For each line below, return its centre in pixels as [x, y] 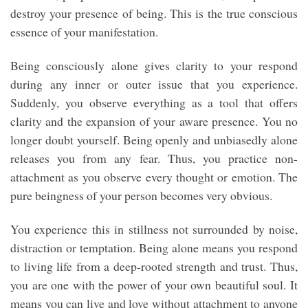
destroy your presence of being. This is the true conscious [154, 13]
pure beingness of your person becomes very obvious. [145, 196]
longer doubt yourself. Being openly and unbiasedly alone [154, 140]
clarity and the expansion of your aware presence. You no [154, 121]
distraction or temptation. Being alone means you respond [154, 248]
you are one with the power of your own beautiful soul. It [154, 285]
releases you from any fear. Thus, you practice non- [154, 158]
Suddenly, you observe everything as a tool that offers [154, 103]
